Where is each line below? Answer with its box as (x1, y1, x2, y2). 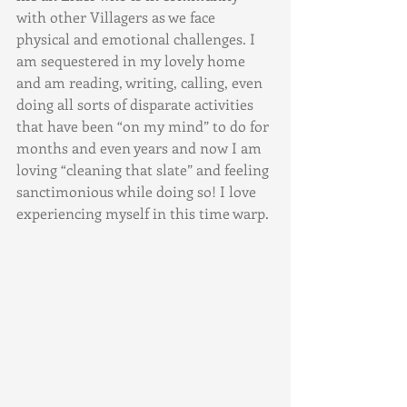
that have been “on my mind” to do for (16, 116, 273, 135)
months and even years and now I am (16, 138, 265, 157)
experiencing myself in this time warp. (16, 203, 269, 223)
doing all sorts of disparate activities (16, 94, 257, 114)
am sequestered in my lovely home (16, 51, 249, 70)
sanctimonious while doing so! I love (16, 182, 260, 201)
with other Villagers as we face (16, 7, 219, 26)
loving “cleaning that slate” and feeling (16, 160, 273, 179)
